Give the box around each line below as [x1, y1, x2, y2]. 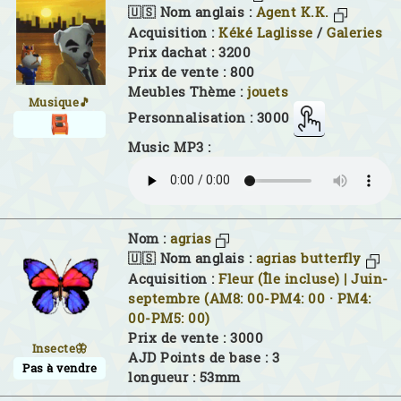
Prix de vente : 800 [128, 63, 255, 81]
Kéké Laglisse [218, 23, 313, 41]
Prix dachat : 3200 [128, 43, 251, 61]
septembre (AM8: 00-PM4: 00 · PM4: [128, 289, 371, 307]
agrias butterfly [255, 250, 362, 268]
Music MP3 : [128, 138, 211, 156]
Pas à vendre [22, 360, 97, 376]
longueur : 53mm [128, 368, 241, 386]
